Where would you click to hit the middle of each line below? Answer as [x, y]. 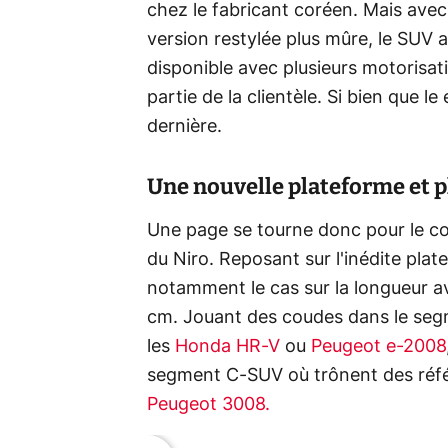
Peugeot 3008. [208, 404]
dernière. [184, 126]
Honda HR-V [227, 346]
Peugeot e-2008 [378, 346]
